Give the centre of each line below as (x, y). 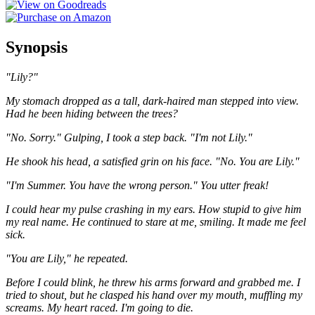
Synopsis (37, 47)
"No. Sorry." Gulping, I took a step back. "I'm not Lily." (129, 137)
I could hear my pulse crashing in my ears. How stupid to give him (154, 209)
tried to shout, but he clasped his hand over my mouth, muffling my (154, 295)
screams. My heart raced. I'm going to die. (99, 307)
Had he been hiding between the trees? (92, 113)
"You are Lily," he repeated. (67, 258)
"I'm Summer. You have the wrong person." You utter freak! (137, 185)
